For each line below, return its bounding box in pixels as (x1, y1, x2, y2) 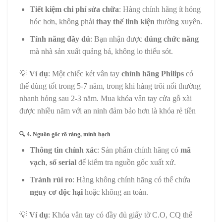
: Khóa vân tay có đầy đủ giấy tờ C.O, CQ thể (48, 210, 192, 219)
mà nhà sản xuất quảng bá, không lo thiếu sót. (29, 47, 173, 55)
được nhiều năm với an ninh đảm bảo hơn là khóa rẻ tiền (19, 107, 196, 115)
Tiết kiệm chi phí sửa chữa (29, 5, 119, 14)
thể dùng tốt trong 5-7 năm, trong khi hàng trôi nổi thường (19, 82, 201, 91)
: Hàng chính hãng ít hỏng (118, 5, 201, 14)
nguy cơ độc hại (29, 187, 83, 196)
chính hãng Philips (121, 69, 186, 78)
